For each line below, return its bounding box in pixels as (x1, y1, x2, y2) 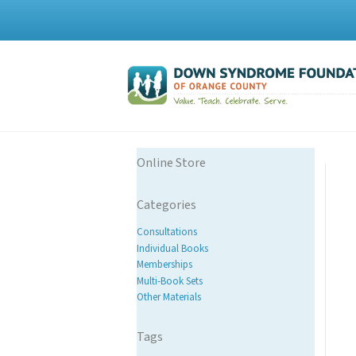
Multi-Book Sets (137, 273, 203, 288)
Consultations (137, 225, 198, 240)
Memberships (137, 257, 193, 273)
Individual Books (137, 241, 209, 256)
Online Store (137, 154, 207, 172)
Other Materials (137, 290, 202, 305)
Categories (137, 196, 197, 214)
